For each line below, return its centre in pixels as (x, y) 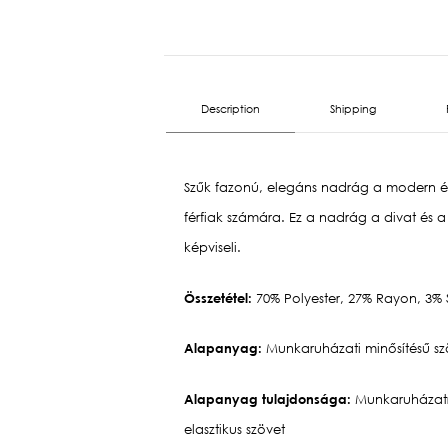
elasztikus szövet (234, 429)
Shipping (353, 109)
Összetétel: (219, 297)
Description (231, 109)
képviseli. (212, 248)
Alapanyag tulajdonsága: (269, 398)
